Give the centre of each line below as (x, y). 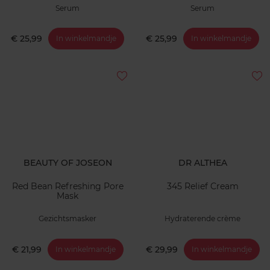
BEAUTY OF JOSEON (67, 163)
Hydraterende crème (202, 219)
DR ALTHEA (202, 163)
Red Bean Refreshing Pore (67, 186)
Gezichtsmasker (67, 219)
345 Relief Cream (202, 186)
